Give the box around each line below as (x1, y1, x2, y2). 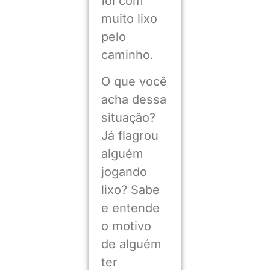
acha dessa (101, 92, 166, 107)
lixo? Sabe (101, 183, 160, 198)
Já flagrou (101, 128, 159, 143)
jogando (101, 165, 147, 180)
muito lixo (101, 11, 157, 26)
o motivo (101, 219, 151, 234)
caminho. (101, 48, 154, 62)
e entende (101, 201, 160, 216)
